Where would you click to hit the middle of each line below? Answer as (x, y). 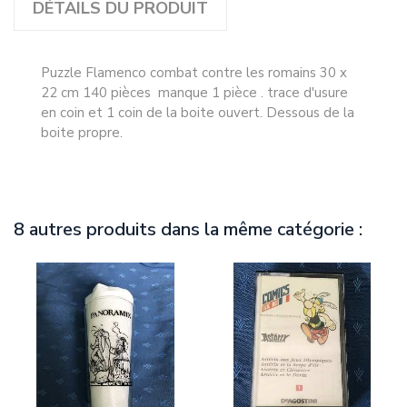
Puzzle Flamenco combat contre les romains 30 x (194, 73)
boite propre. (84, 133)
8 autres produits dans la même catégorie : (188, 230)
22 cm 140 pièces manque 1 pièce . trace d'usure (194, 93)
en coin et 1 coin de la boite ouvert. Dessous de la (198, 113)
